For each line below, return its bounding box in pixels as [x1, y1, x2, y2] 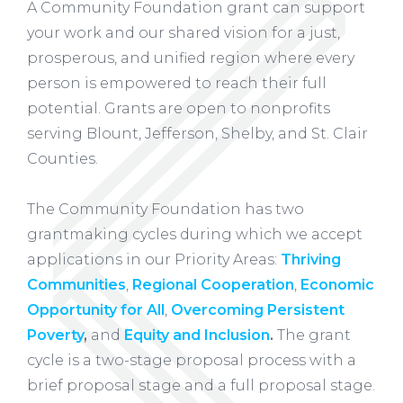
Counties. [27, 150, 98, 168]
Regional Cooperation [132, 276, 294, 294]
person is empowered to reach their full [27, 75, 327, 93]
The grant [277, 327, 351, 345]
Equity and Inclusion [124, 327, 270, 345]
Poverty [27, 327, 84, 345]
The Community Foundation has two [27, 201, 304, 219]
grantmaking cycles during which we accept [27, 226, 363, 244]
